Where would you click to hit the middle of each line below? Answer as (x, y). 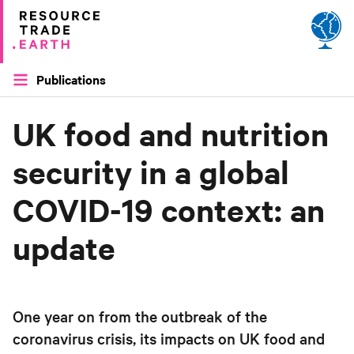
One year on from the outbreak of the (140, 316)
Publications (71, 79)
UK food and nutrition (171, 134)
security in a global (151, 172)
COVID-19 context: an (169, 210)
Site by (38, 66)
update (64, 248)
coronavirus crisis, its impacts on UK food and (169, 338)
